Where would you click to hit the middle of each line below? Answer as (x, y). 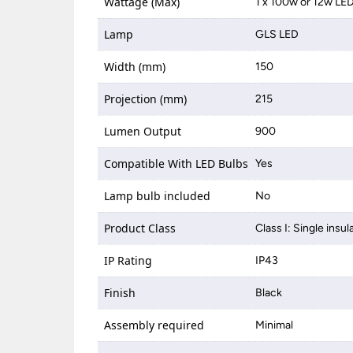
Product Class (140, 228)
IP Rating (128, 260)
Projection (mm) (146, 98)
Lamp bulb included (158, 195)
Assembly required (154, 325)
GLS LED (277, 34)
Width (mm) (135, 66)
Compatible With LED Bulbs (176, 163)
